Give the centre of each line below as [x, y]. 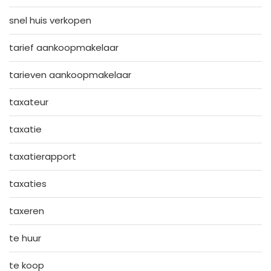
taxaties [28, 183]
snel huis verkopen [50, 20]
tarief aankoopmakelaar [64, 47]
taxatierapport [43, 156]
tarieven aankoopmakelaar [70, 74]
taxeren [27, 211]
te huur [25, 238]
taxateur [29, 102]
